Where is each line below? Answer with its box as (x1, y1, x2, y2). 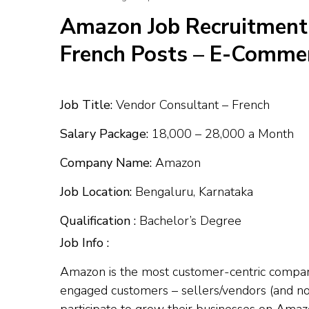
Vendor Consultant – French (112, 97, 270, 114)
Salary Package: (60, 126, 148, 143)
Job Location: (60, 183, 132, 201)
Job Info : (60, 235, 109, 252)
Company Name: (60, 154, 152, 172)
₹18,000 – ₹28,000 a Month (148, 126, 294, 143)
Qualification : (60, 212, 136, 230)
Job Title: (60, 97, 112, 114)
